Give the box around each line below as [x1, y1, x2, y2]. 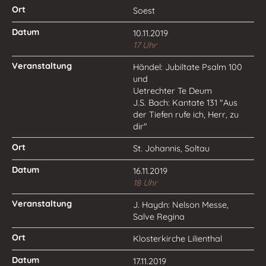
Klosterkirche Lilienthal [133, 233, 222, 244]
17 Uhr [133, 40, 157, 50]
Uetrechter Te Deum [133, 85, 212, 96]
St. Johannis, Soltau [133, 143, 210, 154]
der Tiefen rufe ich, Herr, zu [133, 109, 239, 120]
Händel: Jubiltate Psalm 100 [133, 62, 242, 72]
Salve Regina [133, 211, 185, 222]
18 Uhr [133, 178, 157, 188]
